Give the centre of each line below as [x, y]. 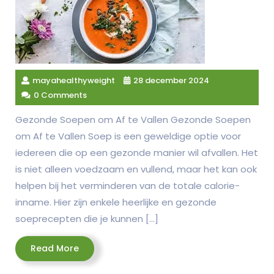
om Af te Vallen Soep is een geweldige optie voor [128, 136]
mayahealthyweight [74, 80]
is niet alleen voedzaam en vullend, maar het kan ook [136, 169]
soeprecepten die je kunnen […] [87, 219]
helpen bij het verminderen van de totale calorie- [128, 186]
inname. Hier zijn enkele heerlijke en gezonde [116, 202]
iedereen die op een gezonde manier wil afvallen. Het [137, 153]
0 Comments [60, 95]
